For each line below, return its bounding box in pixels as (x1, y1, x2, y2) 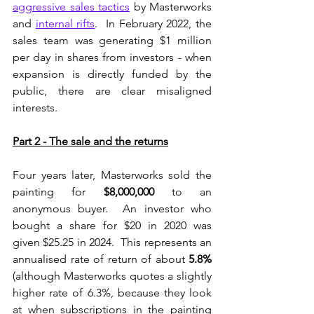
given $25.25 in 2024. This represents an (13, 235, 212, 249)
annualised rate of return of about (13, 252, 189, 266)
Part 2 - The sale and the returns (13, 134, 168, 148)
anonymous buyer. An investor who (13, 201, 212, 215)
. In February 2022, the (95, 16, 212, 30)
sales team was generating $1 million (13, 33, 212, 47)
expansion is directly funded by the (13, 67, 212, 81)
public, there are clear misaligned (13, 83, 212, 97)
